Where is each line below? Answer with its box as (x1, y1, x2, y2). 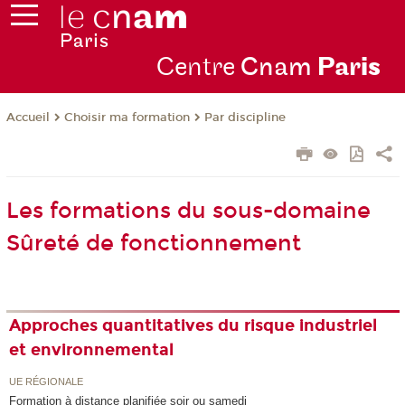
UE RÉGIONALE (9, 375, 84, 387)
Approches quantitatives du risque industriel (9, 316, 378, 336)
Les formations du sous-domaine (5, 198, 371, 224)
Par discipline (203, 110, 286, 126)
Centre (155, 52, 240, 84)
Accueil (5, 110, 50, 126)
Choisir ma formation (63, 110, 190, 126)
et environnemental (9, 340, 174, 361)
